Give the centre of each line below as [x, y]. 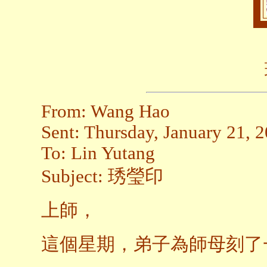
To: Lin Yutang [98, 153]
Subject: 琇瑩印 [102, 177]
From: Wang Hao [105, 112]
